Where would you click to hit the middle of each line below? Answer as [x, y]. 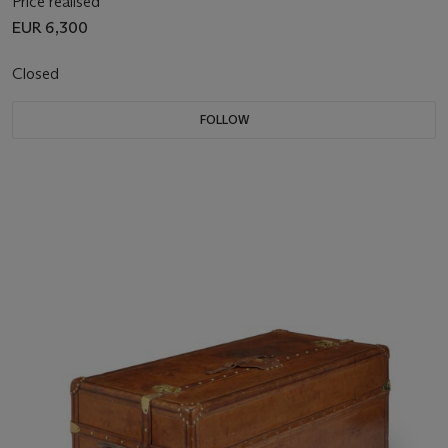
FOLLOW [224, 119]
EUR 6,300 [50, 27]
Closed [37, 73]
